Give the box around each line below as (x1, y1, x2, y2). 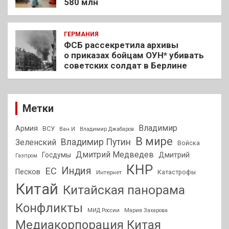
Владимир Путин (61, 137, 131, 148)
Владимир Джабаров (80, 126, 134, 133)
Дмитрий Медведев (76, 150, 154, 160)
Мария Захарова (124, 207, 168, 214)
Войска (177, 140, 200, 147)
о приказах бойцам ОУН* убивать (64, 50, 204, 61)
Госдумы (42, 151, 71, 159)
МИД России (87, 207, 120, 214)
